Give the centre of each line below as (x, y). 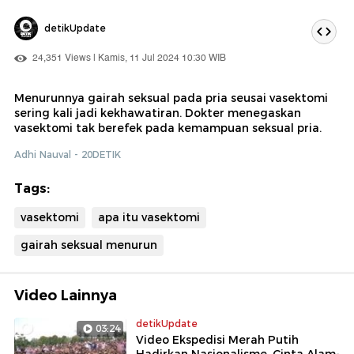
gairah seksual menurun (89, 245)
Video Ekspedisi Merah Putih (217, 339)
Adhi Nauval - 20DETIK (68, 154)
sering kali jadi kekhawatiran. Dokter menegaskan (158, 113)
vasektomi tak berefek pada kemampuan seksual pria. (168, 128)
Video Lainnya (66, 295)
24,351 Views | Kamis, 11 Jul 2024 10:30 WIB (128, 58)
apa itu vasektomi (149, 217)
